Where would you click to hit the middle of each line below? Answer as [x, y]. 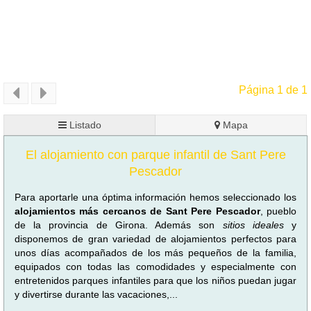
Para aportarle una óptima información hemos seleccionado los [155, 197]
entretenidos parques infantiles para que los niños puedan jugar [155, 280]
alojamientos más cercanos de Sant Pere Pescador [137, 211]
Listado [84, 125]
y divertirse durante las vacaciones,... [96, 294]
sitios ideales [257, 225]
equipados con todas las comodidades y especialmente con [155, 266]
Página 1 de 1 [273, 90]
